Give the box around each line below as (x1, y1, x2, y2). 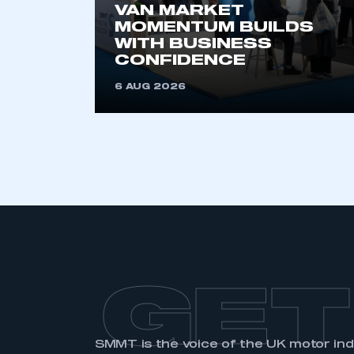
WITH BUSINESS (115, 37, 272, 51)
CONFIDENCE (115, 54, 246, 68)
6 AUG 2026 (115, 83, 186, 91)
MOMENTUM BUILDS (115, 21, 314, 35)
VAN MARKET (115, 4, 244, 18)
